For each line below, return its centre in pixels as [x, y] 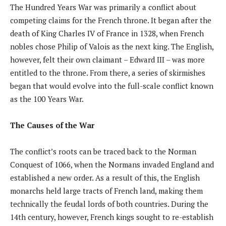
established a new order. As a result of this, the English [105, 177]
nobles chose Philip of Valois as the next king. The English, [112, 46]
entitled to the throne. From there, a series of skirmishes [108, 72]
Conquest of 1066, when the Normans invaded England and [112, 164]
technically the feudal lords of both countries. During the [109, 204]
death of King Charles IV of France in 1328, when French [107, 33]
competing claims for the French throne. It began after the [111, 20]
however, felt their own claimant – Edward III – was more [107, 59]
